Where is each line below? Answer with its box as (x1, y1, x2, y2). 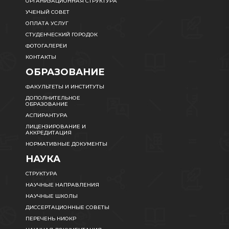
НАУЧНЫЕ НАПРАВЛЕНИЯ (26, 181, 99, 188)
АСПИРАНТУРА (26, 112, 67, 119)
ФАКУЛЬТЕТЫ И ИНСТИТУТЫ (26, 83, 104, 90)
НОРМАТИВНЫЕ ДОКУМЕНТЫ (26, 141, 107, 147)
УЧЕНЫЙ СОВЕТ (26, 9, 70, 15)
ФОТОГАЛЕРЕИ (26, 42, 67, 49)
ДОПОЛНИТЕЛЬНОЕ (26, 95, 80, 101)
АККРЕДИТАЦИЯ (26, 129, 72, 136)
